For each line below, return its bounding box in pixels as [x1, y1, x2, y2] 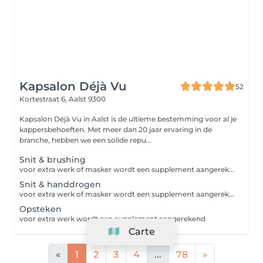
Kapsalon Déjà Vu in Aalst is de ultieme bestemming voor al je [19, 114, 237, 123]
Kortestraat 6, [19, 95, 69, 103]
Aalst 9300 [69, 95, 106, 103]
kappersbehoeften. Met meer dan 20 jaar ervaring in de [19, 125, 212, 134]
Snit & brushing [19, 154, 86, 165]
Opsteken [19, 204, 62, 214]
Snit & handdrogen [19, 179, 101, 190]
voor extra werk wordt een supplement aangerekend [19, 214, 205, 223]
